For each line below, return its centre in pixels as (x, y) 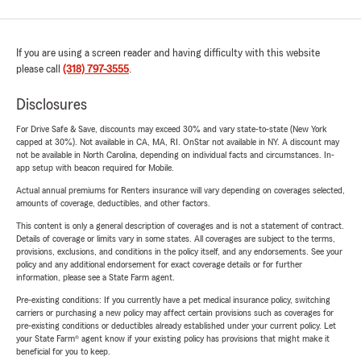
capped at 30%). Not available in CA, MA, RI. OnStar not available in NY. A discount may (178, 142)
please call (39, 70)
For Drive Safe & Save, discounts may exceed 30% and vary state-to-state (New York (172, 129)
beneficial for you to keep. (63, 352)
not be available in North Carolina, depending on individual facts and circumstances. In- (175, 155)
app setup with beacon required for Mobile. (95, 168)
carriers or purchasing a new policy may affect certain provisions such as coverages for (175, 313)
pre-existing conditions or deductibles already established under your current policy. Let (176, 326)
